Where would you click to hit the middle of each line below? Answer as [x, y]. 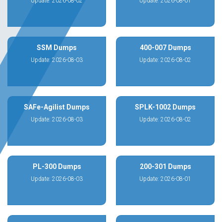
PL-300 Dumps [57, 166]
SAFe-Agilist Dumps [57, 107]
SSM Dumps [57, 48]
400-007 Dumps [165, 48]
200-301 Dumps [165, 166]
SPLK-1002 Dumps [165, 107]
